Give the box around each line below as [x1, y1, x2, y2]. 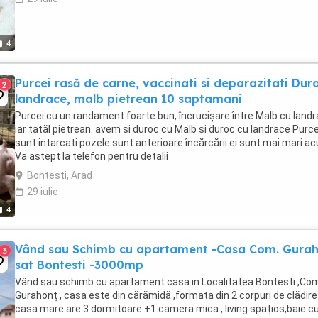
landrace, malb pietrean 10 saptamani [15, 92, 242, 106]
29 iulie [27, 186, 58, 198]
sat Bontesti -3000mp [15, 258, 143, 273]
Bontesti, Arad [27, 170, 92, 182]
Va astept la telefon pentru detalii [15, 150, 168, 163]
